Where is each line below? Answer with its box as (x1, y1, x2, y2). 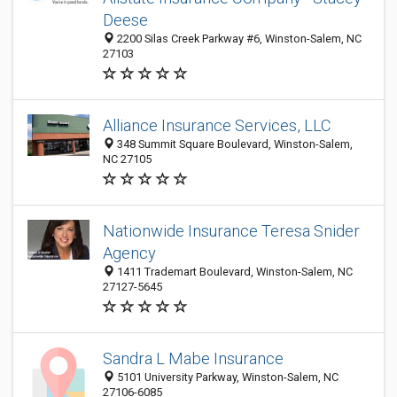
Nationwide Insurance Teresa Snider (103, 222, 360, 240)
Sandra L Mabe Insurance (103, 349, 284, 368)
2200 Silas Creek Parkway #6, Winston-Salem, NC (114, 32, 362, 45)
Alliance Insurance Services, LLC (103, 116, 331, 135)
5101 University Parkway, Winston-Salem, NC (114, 370, 339, 384)
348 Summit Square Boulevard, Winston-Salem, (114, 137, 353, 151)
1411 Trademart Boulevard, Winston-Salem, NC (114, 265, 353, 278)
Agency (103, 244, 156, 262)
